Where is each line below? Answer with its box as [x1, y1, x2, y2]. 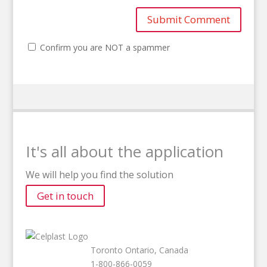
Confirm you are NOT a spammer [37, 42, 170, 54]
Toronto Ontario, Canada [90, 244, 188, 256]
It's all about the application [25, 141, 223, 163]
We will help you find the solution [25, 168, 173, 182]
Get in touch [36, 189, 94, 203]
